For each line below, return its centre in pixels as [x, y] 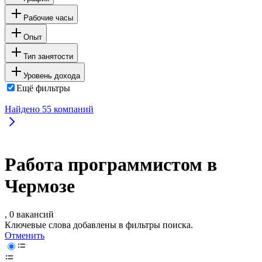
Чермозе [40, 186]
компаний [73, 109]
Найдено [23, 109]
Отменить [25, 236]
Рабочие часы [48, 18]
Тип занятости [48, 56]
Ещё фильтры [43, 88]
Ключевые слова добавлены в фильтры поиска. [99, 225]
